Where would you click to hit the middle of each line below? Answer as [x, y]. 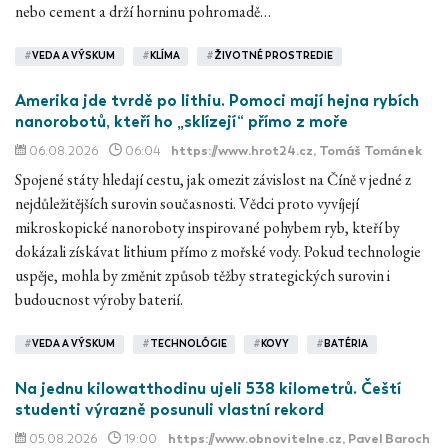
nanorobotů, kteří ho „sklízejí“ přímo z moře [181, 122]
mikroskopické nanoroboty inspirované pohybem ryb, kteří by [207, 228]
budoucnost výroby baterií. [99, 300]
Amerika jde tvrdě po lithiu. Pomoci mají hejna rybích [217, 101]
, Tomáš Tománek [367, 151]
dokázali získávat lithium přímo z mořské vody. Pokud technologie [218, 252]
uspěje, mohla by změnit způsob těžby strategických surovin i [202, 276]
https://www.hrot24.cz [242, 151]
